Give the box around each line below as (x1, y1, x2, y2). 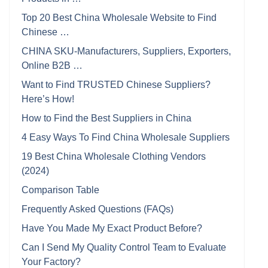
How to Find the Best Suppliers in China (22, 113, 191, 123)
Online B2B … (22, 60, 83, 71)
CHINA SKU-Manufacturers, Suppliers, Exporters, (22, 46, 231, 56)
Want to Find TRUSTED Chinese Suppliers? (22, 80, 211, 90)
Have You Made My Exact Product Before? (22, 223, 202, 233)
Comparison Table (22, 185, 99, 195)
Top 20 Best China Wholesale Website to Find (22, 13, 217, 23)
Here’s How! (22, 94, 74, 104)
